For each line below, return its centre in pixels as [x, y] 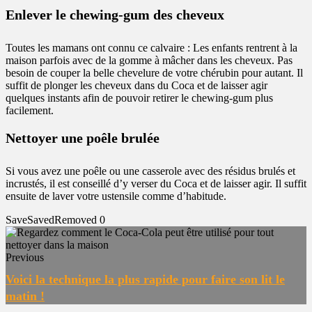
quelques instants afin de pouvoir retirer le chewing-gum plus [139, 98]
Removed [76, 220]
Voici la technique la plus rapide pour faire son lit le [145, 279]
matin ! [25, 296]
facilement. [30, 110]
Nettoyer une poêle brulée [83, 138]
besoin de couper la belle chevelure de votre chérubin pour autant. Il [154, 73]
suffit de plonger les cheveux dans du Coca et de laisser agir [136, 85]
